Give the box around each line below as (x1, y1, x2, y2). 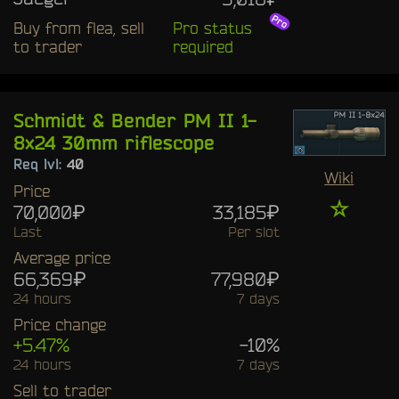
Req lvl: (13, 155, 67, 172)
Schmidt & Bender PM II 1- (13, 109, 256, 131)
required (172, 37, 233, 55)
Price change (13, 314, 106, 333)
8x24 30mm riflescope (13, 131, 215, 153)
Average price (13, 248, 110, 266)
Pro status (172, 18, 252, 37)
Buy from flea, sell (13, 18, 144, 37)
